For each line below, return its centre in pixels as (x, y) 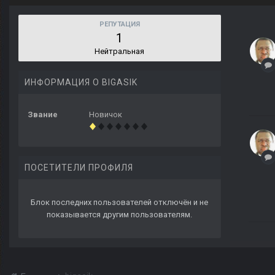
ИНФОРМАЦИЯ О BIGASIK (81, 83)
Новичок (106, 115)
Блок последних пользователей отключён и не (120, 203)
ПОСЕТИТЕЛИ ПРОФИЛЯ (79, 168)
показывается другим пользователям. (120, 215)
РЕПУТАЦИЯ (120, 25)
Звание (43, 115)
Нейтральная (120, 52)
